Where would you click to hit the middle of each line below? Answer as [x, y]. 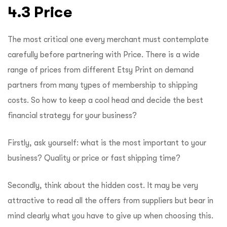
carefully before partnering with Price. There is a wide [104, 54]
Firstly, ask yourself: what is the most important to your [107, 143]
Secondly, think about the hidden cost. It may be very [103, 185]
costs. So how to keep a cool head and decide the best [105, 100]
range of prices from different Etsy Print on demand [101, 70]
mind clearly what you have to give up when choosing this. [110, 216]
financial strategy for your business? [72, 115]
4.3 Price [40, 12]
